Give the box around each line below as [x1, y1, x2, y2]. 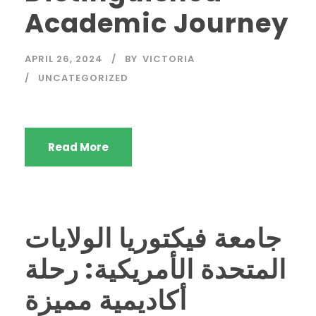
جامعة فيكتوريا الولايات [25, 220, 282, 257]
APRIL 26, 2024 [25, 52, 103, 66]
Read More [48, 140, 109, 154]
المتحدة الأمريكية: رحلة [25, 251, 286, 288]
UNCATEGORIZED [38, 71, 128, 85]
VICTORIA [142, 52, 195, 66]
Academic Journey [25, 5, 288, 42]
